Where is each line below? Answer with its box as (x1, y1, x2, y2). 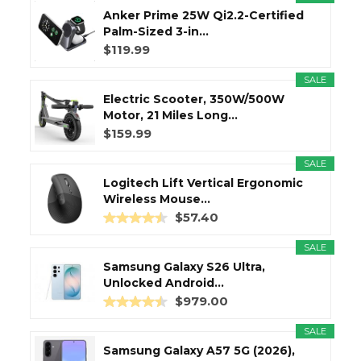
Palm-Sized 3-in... (103, 23, 209, 39)
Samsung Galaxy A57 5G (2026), (103, 342, 295, 358)
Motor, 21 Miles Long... (103, 107, 238, 122)
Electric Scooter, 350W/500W (103, 91, 284, 106)
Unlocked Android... (103, 275, 224, 290)
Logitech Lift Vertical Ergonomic (103, 175, 303, 190)
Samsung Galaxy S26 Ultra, (103, 259, 265, 274)
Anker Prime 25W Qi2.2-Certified (103, 7, 304, 23)
